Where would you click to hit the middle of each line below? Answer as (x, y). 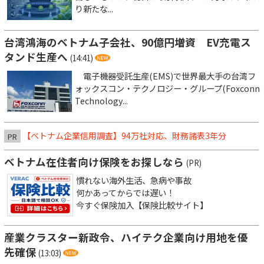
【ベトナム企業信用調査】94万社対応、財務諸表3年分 (124, 136)
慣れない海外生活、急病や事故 (134, 180)
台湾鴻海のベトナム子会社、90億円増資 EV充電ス (128, 42)
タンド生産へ (36, 57)
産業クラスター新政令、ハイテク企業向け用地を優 (126, 237)
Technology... (101, 101)
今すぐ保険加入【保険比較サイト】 (142, 205)
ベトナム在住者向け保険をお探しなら (94, 162)
